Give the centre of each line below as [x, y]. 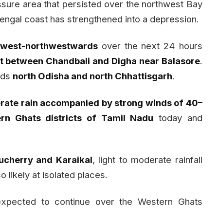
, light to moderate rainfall [147, 159]
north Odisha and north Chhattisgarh [92, 76]
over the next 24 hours [150, 45]
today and [178, 118]
